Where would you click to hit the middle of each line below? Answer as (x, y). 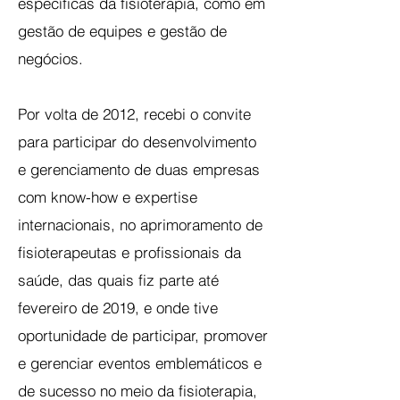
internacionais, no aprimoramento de (140, 225)
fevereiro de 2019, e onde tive (118, 308)
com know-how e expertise (108, 197)
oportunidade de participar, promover (143, 335)
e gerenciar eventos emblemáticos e (140, 363)
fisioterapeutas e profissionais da (129, 252)
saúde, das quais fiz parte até (118, 280)
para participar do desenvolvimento (137, 142)
